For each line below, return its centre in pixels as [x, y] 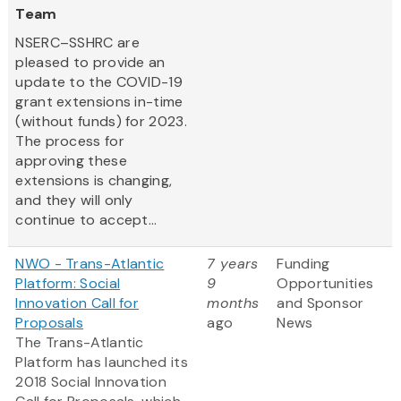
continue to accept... [86, 220]
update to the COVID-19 [99, 82]
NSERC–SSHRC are [77, 43]
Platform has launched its [102, 363]
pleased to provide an [90, 63]
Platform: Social [68, 284]
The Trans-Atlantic [80, 343]
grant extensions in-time [99, 102]
